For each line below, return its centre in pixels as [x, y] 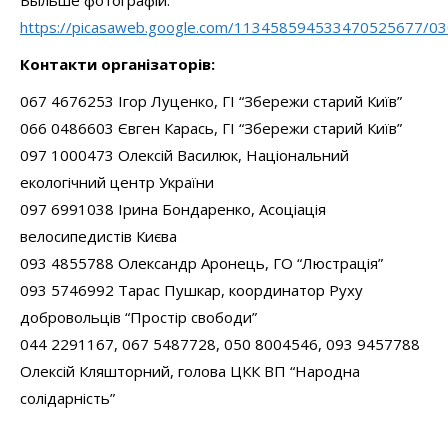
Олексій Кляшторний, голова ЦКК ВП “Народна [190, 370]
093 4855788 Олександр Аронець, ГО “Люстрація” [201, 262]
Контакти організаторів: [117, 63]
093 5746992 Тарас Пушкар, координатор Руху [191, 289]
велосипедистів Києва [98, 235]
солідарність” [67, 397]
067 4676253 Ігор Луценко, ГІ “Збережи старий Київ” [211, 100]
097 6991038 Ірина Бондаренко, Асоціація [173, 208]
